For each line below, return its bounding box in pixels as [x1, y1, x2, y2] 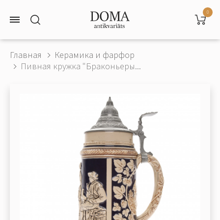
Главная [10, 49, 42, 60]
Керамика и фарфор [55, 49, 135, 60]
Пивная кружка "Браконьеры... [21, 60, 141, 72]
